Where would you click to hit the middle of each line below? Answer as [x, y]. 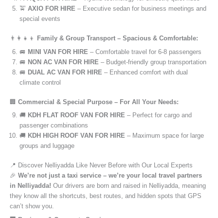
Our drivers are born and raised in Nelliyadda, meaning [128, 186]
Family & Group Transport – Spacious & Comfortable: [118, 38]
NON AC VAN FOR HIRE [63, 62]
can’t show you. [32, 206]
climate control [40, 82]
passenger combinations [54, 126]
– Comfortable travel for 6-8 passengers [145, 52]
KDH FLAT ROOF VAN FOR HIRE [76, 115]
